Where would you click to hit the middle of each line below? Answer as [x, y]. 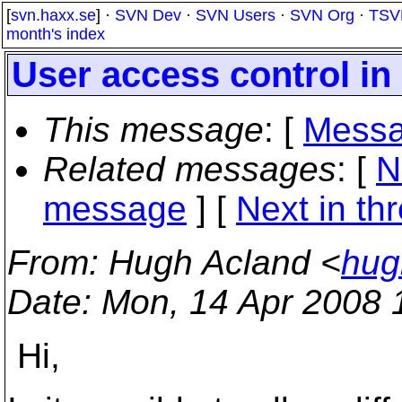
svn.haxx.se [53, 15]
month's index [56, 34]
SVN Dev [148, 15]
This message [153, 130]
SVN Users [236, 15]
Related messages [190, 169]
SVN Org [322, 15]
